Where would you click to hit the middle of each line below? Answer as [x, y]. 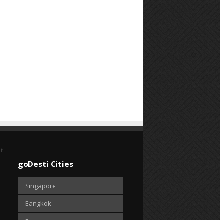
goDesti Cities [45, 164]
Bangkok [38, 203]
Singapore [41, 186]
